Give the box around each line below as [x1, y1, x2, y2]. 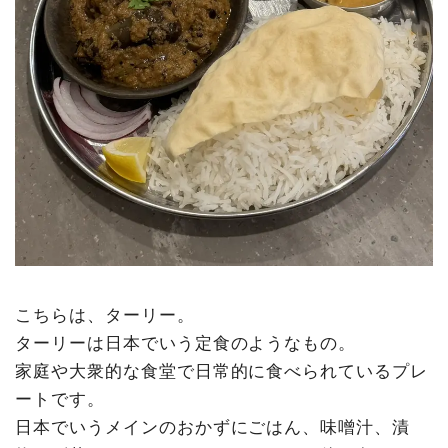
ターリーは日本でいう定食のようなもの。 [15, 332, 357, 353]
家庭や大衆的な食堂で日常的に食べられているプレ [15, 360, 429, 381]
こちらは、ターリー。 [15, 304, 195, 325]
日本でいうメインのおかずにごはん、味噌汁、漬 [15, 416, 411, 437]
